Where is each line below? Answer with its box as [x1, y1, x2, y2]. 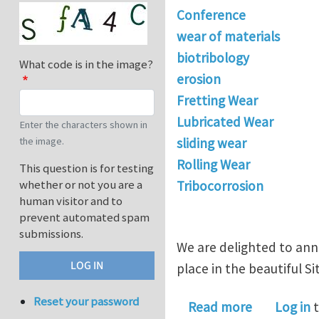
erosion [177, 70, 221, 88]
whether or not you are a [19, 177, 142, 193]
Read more [188, 298, 252, 316]
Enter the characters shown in [19, 118, 147, 132]
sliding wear [177, 135, 246, 152]
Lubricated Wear [177, 113, 273, 131]
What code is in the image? [19, 56, 153, 73]
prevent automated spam [19, 209, 150, 226]
